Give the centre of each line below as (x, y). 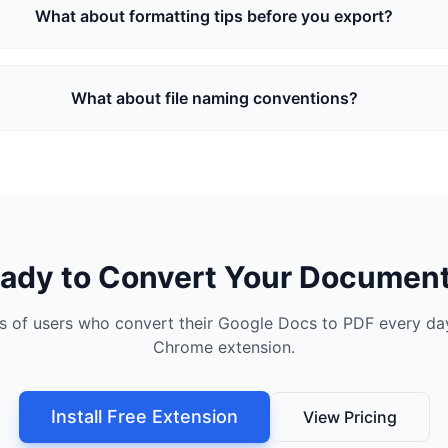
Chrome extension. (224, 347)
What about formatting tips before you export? (214, 16)
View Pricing (349, 417)
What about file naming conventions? (214, 98)
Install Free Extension (144, 416)
